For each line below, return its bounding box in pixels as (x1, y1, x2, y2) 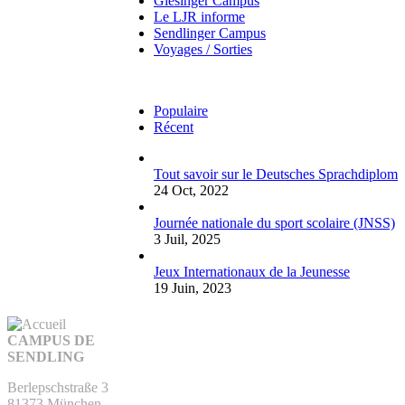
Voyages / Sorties (154, 41, 252, 57)
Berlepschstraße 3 (7, 380, 108, 396)
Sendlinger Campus (154, 24, 266, 41)
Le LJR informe (154, 8, 245, 24)
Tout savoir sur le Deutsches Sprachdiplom (154, 165, 398, 182)
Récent (154, 118, 193, 135)
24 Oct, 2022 (154, 182, 229, 198)
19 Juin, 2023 (154, 279, 231, 296)
